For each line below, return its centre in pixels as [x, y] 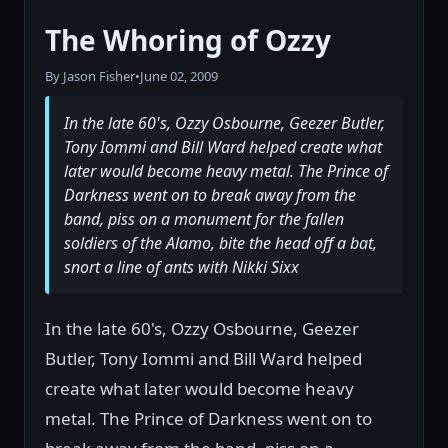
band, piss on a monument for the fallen [204, 219]
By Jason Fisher [90, 76]
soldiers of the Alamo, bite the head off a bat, [220, 243]
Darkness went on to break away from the [210, 195]
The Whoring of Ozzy [188, 40]
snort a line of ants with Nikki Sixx [181, 267]
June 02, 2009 [179, 76]
